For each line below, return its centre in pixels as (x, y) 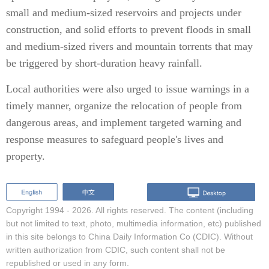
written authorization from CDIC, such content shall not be (116, 249)
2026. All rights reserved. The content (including (163, 210)
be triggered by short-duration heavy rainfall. (104, 63)
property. (26, 156)
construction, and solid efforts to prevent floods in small (128, 29)
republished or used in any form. (68, 263)
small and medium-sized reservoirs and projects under (124, 13)
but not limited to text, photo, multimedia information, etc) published (134, 223)
